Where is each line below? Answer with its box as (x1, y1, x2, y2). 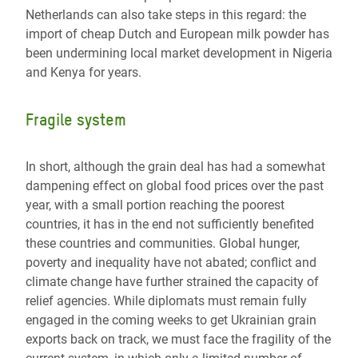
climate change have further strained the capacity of (26, 274, 319, 290)
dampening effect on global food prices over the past (26, 178, 324, 194)
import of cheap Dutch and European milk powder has (26, 26, 329, 42)
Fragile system (26, 110, 126, 130)
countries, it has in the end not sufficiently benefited (26, 217, 314, 233)
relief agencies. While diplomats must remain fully (26, 293, 307, 309)
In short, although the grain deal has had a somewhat (26, 159, 325, 175)
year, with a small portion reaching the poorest (26, 197, 284, 213)
